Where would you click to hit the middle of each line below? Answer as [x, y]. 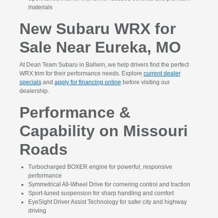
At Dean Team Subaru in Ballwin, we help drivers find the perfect [104, 65]
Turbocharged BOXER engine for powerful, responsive [100, 167]
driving [37, 211]
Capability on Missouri [103, 131]
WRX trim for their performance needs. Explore [81, 74]
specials [30, 82]
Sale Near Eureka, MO [100, 47]
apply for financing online [88, 82]
